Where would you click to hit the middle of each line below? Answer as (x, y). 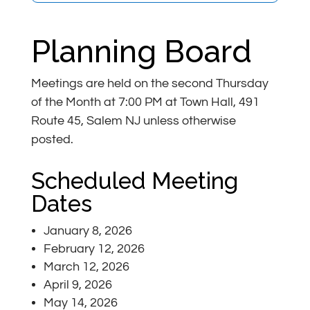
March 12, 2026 (86, 267)
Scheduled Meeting (134, 181)
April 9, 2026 (77, 285)
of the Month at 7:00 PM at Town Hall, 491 (145, 102)
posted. (52, 139)
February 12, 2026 (94, 249)
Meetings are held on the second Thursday (149, 83)
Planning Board (141, 52)
